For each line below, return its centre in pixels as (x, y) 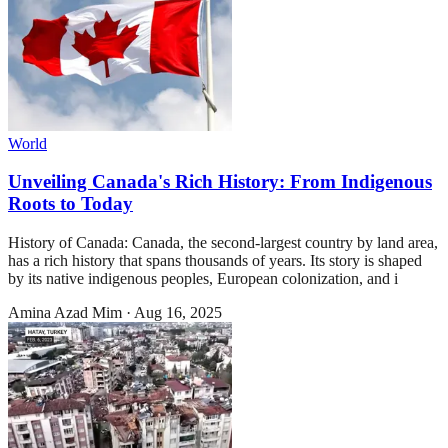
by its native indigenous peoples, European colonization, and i (203, 279)
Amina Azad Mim (65, 313)
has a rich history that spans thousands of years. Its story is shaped (215, 261)
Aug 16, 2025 (178, 313)
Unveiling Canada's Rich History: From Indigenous (220, 182)
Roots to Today (70, 204)
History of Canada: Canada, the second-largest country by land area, (223, 243)
